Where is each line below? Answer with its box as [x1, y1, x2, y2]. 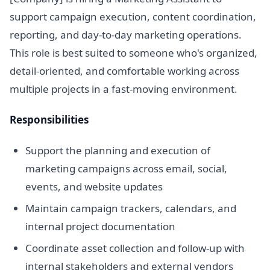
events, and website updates [25, 180, 163, 194]
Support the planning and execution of [25, 143, 210, 158]
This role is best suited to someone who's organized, [10, 45, 257, 60]
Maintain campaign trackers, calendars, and [25, 201, 236, 216]
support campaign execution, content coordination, [10, 9, 256, 24]
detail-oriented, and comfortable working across [10, 63, 239, 78]
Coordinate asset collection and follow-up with [25, 241, 245, 256]
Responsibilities [10, 113, 89, 127]
